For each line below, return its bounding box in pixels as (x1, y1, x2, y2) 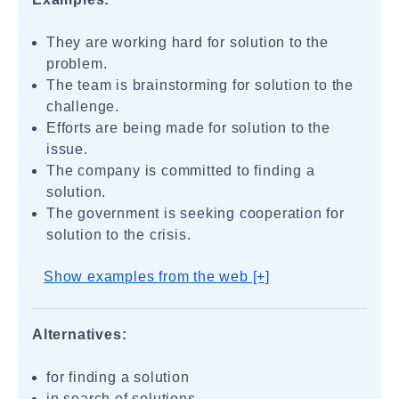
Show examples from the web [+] (44, 269, 270, 284)
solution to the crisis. (46, 227, 191, 242)
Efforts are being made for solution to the (46, 120, 330, 135)
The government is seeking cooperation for (46, 206, 345, 221)
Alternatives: (32, 327, 127, 342)
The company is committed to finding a (46, 163, 315, 178)
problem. (46, 56, 108, 71)
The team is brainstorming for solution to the (46, 77, 354, 93)
